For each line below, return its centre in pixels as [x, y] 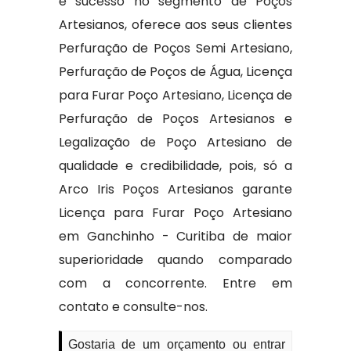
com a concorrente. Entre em [175, 283]
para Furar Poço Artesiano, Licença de [175, 95]
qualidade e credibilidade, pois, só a [175, 166]
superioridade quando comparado [175, 260]
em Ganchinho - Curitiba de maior [175, 236]
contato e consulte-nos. [133, 307]
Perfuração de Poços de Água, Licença [175, 72]
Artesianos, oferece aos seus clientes [175, 25]
